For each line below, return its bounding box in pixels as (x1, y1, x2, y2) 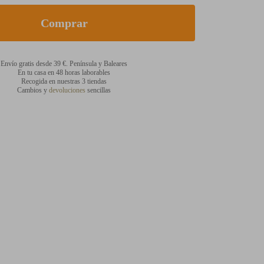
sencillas (85, 86, 111, 94)
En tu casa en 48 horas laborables (18, 68, 110, 77)
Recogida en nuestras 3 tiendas (21, 77, 107, 85)
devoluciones (49, 86, 85, 94)
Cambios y (17, 86, 49, 94)
